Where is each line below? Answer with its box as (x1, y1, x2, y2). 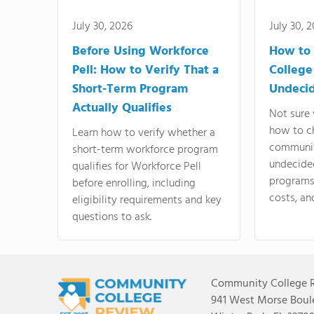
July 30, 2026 (72, 18, 132, 36)
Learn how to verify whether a (72, 124, 215, 142)
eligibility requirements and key (72, 191, 221, 210)
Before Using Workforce (72, 41, 209, 62)
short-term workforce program (72, 141, 218, 159)
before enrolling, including (72, 175, 196, 193)
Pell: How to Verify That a (72, 60, 219, 81)
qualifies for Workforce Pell (72, 158, 201, 176)
